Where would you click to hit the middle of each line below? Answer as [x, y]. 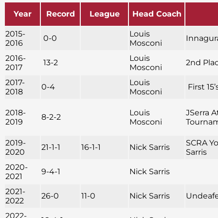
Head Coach [157, 14]
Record [60, 14]
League [104, 14]
